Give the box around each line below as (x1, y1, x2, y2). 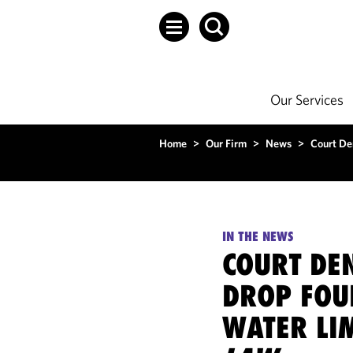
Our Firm (206, 136, 247, 150)
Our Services (270, 91, 344, 109)
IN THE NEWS (222, 229, 295, 244)
